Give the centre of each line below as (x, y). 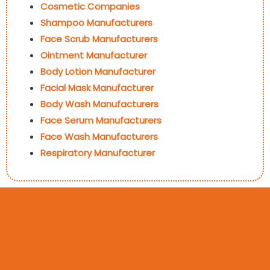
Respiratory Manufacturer (98, 152)
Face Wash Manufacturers (99, 136)
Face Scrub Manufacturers (99, 39)
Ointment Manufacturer (94, 55)
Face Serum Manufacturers (101, 120)
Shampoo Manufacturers (96, 22)
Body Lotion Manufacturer (98, 71)
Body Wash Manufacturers (99, 104)
